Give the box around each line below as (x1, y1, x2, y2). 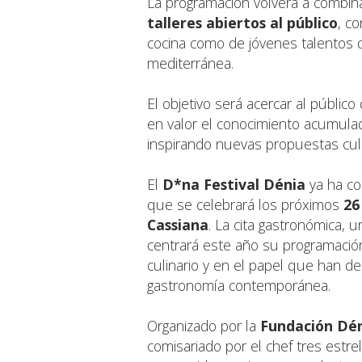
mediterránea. (147, 53, 234, 73)
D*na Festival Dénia (162, 174, 305, 194)
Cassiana (147, 214, 208, 234)
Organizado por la (147, 315, 260, 335)
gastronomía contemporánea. (147, 275, 330, 295)
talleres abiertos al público (147, 12, 338, 32)
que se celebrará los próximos (147, 194, 343, 214)
